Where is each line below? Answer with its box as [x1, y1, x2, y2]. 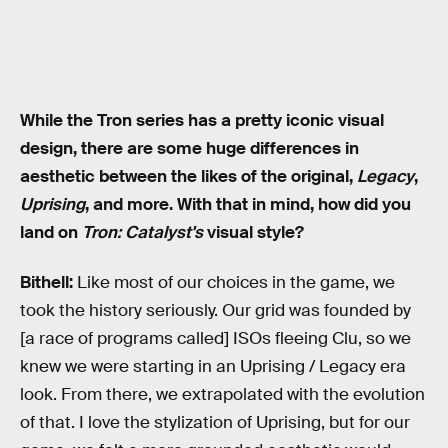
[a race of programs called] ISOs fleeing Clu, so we [20, 328, 411, 350]
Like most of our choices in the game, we [77, 272, 395, 294]
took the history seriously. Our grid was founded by [20, 300, 411, 322]
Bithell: [20, 272, 77, 294]
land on [20, 222, 82, 244]
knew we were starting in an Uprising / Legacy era [20, 356, 406, 378]
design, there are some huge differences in [20, 138, 359, 160]
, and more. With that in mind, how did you [85, 194, 411, 216]
